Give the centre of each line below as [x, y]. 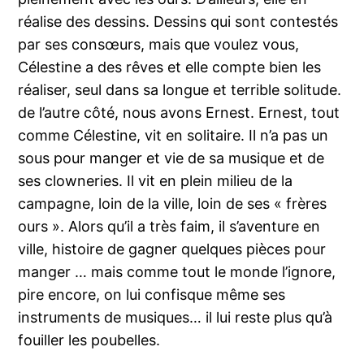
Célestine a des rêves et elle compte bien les [170, 67]
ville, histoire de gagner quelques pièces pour [172, 249]
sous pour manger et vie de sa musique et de [171, 158]
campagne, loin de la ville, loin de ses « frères [173, 203]
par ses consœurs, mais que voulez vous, [159, 44]
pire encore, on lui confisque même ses [152, 294]
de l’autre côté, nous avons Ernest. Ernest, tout [179, 112]
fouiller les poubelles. [89, 340]
